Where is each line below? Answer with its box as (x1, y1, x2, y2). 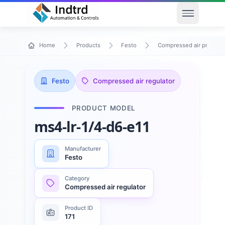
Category (65, 175, 90, 182)
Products (76, 42, 100, 49)
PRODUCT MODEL (72, 103, 135, 112)
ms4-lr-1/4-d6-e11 (34, 117, 150, 137)
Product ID (65, 204, 93, 211)
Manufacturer (65, 145, 101, 153)
